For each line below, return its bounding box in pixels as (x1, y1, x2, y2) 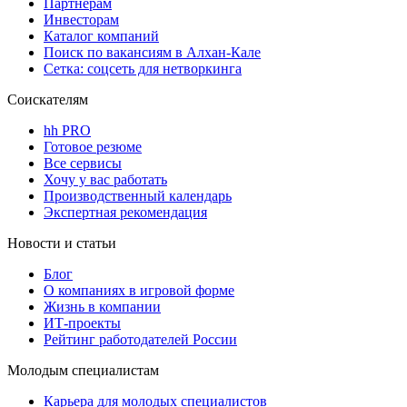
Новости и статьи (7, 234, 116, 251)
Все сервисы (44, 154, 122, 171)
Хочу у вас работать (44, 171, 167, 187)
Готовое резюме (44, 138, 142, 154)
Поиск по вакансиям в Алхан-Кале (44, 44, 261, 60)
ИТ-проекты (44, 314, 121, 331)
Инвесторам (44, 11, 119, 27)
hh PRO (44, 122, 91, 138)
